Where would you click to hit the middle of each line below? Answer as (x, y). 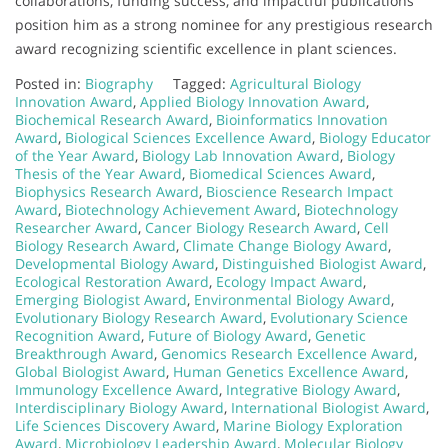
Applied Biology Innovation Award (253, 101)
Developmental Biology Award (115, 263)
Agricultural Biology (295, 83)
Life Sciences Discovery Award (115, 425)
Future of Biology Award (228, 335)
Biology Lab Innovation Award (241, 155)
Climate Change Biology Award (285, 245)
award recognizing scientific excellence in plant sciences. (206, 48)
